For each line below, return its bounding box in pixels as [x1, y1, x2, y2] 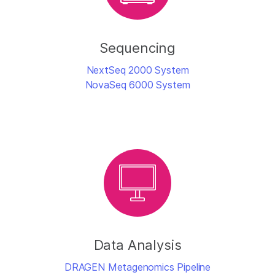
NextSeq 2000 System [86, 64, 189, 77]
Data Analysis [93, 237, 182, 254]
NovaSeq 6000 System [85, 79, 190, 91]
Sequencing [99, 40, 176, 56]
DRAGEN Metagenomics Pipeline [64, 261, 211, 274]
